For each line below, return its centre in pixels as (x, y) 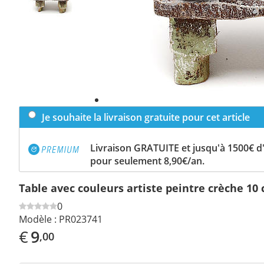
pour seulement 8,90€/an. (147, 161)
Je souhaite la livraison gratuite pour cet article (146, 117)
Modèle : (38, 219)
